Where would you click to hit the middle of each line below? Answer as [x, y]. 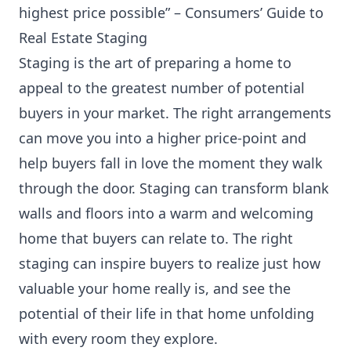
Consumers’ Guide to [252, 13]
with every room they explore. [118, 338]
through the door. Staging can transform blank [174, 188]
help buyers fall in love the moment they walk [171, 163]
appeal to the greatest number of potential [162, 88]
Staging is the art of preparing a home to [155, 63]
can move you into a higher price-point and [163, 138]
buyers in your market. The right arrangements [175, 113]
